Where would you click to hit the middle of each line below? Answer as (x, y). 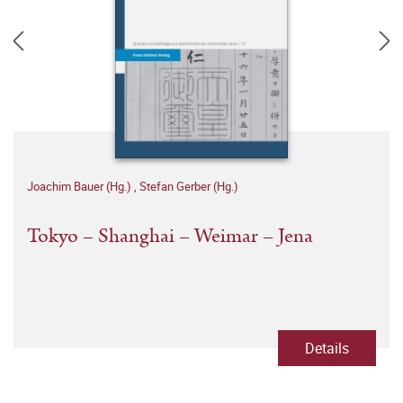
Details (327, 348)
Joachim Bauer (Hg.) (81, 186)
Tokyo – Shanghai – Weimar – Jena (170, 236)
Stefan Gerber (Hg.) (189, 186)
